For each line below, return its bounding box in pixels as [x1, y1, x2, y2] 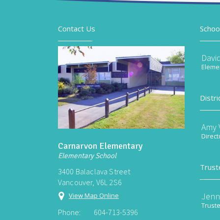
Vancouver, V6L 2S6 [58, 177, 122, 187]
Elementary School [58, 151, 116, 160]
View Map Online [69, 191, 119, 200]
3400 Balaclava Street [58, 166, 131, 176]
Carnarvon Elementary [58, 140, 142, 151]
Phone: [58, 207, 81, 217]
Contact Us [58, 24, 95, 33]
